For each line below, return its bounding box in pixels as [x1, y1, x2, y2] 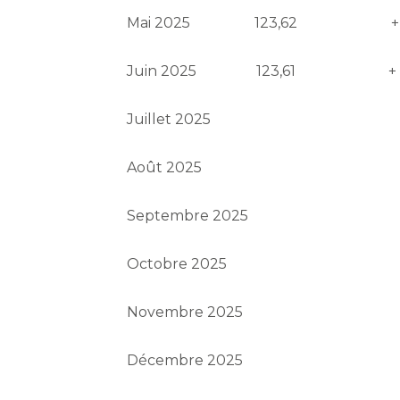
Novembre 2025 [127, 304, 244, 321]
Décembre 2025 [127, 352, 244, 370]
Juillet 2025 [127, 111, 212, 129]
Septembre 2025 [127, 207, 249, 225]
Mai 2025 [127, 14, 191, 32]
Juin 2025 [127, 62, 197, 80]
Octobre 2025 [127, 255, 228, 273]
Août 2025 [127, 159, 203, 177]
